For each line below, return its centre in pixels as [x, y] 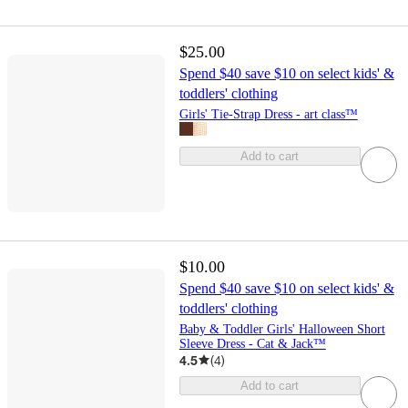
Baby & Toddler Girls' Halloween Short [282, 329]
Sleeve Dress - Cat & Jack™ [252, 343]
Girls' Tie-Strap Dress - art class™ [268, 115]
